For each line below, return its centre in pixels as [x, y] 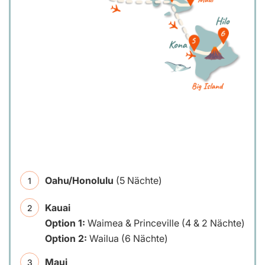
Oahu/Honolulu [79, 180]
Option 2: [66, 238]
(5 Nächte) [138, 180]
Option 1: [65, 223]
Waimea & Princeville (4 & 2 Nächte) [165, 223]
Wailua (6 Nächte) [127, 238]
